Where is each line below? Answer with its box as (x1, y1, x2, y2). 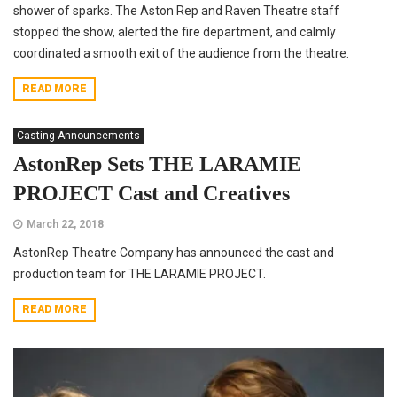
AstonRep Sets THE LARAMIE (13, 152, 301, 176)
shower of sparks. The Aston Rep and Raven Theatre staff (13, 4, 339, 19)
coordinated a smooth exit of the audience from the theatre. (13, 46, 349, 61)
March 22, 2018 (27, 218, 104, 231)
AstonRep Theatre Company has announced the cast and (13, 245, 334, 261)
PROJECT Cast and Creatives (13, 182, 290, 206)
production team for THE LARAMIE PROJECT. (13, 267, 266, 282)
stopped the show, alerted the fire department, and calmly (13, 25, 336, 40)
